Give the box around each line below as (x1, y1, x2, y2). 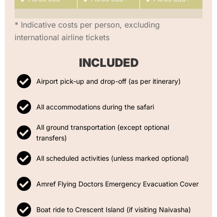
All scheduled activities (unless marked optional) (36, 154, 189, 162)
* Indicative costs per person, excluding (15, 19, 160, 30)
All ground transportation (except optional (36, 123, 169, 131)
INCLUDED (78, 55, 139, 70)
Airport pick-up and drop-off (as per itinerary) (36, 77, 181, 85)
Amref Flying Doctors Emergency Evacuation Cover (36, 179, 199, 188)
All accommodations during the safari (36, 102, 154, 111)
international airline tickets (15, 32, 109, 42)
